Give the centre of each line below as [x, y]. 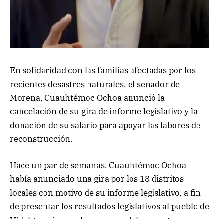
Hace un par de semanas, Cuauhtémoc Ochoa [98, 165]
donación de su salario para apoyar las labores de [105, 125]
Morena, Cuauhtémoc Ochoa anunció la [87, 98]
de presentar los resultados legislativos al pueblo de [109, 206]
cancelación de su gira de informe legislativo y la [104, 111]
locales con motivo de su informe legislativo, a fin [105, 192]
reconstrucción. [42, 139]
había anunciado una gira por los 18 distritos [97, 179]
